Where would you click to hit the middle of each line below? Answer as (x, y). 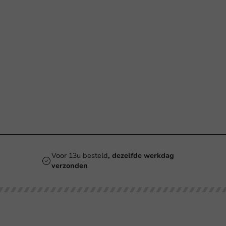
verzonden (70, 166)
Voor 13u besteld (80, 156)
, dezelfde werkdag (141, 156)
